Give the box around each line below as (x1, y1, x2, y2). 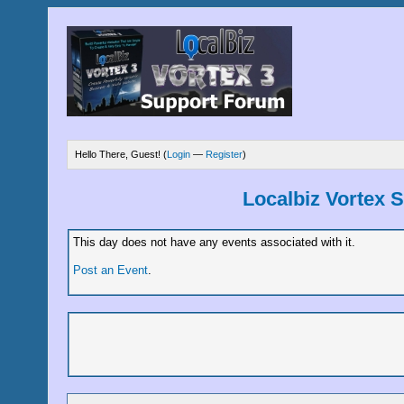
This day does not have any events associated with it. (72, 235, 355, 249)
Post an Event (72, 263, 148, 277)
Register (206, 149, 243, 160)
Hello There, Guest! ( (75, 149, 168, 160)
